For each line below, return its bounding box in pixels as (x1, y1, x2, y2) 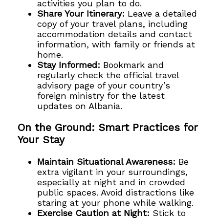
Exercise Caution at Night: (37, 207, 150, 218)
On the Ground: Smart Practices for (18, 121, 198, 134)
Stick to (150, 207, 186, 218)
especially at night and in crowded (37, 176, 186, 187)
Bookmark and (100, 59, 164, 70)
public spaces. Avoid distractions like (37, 187, 195, 197)
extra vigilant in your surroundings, (37, 166, 188, 177)
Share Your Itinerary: (37, 8, 125, 19)
